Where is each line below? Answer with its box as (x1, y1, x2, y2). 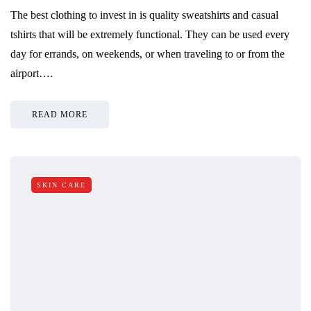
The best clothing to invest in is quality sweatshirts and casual (10, 8, 278, 21)
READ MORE (32, 109, 87, 119)
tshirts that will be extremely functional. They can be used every (10, 28, 289, 40)
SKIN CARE (37, 180, 86, 189)
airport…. (10, 67, 53, 79)
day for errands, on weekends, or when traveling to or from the (10, 47, 285, 60)
